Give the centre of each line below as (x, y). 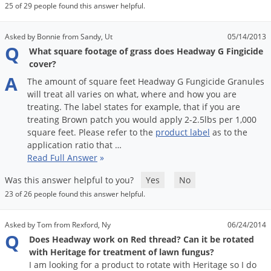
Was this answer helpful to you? (73, 180)
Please (92, 132)
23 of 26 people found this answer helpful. (75, 194)
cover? (43, 64)
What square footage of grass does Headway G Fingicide (146, 51)
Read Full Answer (62, 158)
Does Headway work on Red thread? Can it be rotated (142, 240)
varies (90, 94)
